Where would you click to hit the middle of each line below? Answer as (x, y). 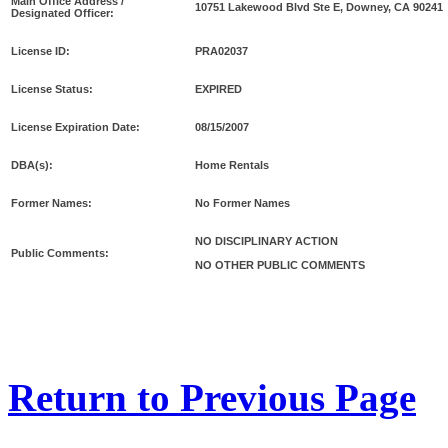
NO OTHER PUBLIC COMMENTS (280, 264)
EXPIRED (218, 88)
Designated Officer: (62, 12)
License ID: (40, 50)
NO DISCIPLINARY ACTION (266, 240)
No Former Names (242, 202)
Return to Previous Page (212, 397)
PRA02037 (221, 50)
